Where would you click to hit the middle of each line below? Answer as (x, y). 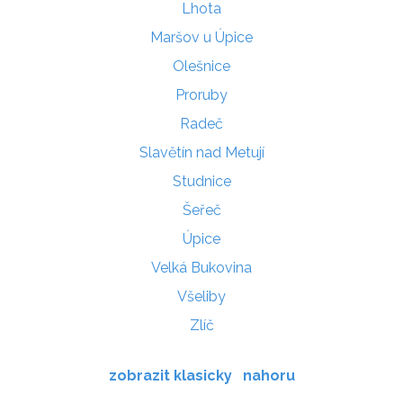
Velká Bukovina (201, 268)
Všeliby (201, 297)
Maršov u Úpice (201, 38)
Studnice (201, 182)
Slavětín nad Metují (201, 153)
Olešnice (201, 67)
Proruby (201, 95)
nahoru (269, 376)
